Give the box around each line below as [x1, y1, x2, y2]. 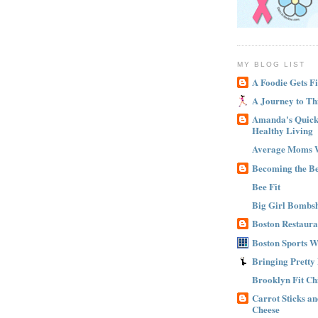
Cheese [252, 302, 280, 317]
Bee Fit [252, 179, 280, 193]
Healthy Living [252, 124, 313, 138]
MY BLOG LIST [237, 60, 306, 69]
